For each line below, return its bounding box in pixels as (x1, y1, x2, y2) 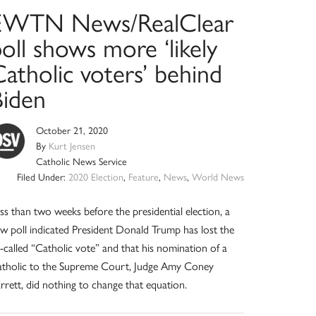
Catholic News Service (36, 155, 128, 168)
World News (191, 171, 244, 183)
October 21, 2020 (36, 124, 109, 137)
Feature (128, 171, 159, 183)
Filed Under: (16, 171, 68, 183)
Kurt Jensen (49, 140, 96, 152)
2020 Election (68, 171, 123, 183)
